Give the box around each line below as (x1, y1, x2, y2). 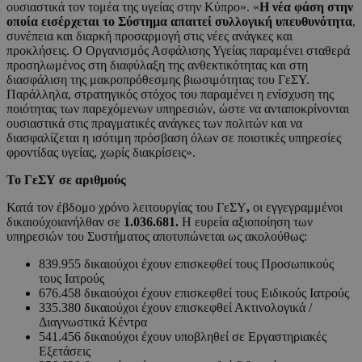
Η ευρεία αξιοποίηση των (179, 215, 313, 229)
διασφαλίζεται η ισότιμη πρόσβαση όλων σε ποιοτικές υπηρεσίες (6, 131, 341, 145)
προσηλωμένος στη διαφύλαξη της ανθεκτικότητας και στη (6, 58, 308, 73)
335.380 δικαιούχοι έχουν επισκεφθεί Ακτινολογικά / (39, 301, 312, 315)
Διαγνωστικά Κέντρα (39, 315, 147, 330)
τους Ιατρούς (39, 271, 104, 286)
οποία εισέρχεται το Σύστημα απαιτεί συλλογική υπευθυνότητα (6, 15, 352, 29)
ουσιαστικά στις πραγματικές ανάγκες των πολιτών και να (6, 116, 302, 131)
